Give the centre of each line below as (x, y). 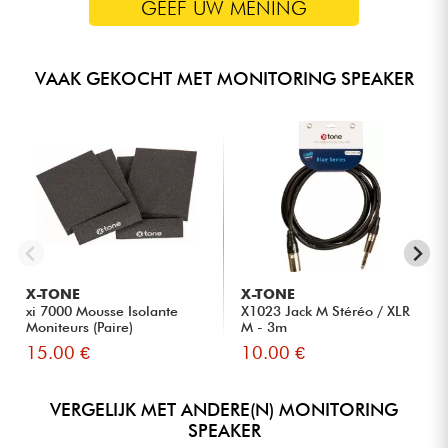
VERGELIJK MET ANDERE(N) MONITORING (224, 410)
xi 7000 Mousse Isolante (102, 311)
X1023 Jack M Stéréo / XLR (326, 311)
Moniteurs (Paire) (80, 327)
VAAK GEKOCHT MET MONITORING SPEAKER (224, 79)
